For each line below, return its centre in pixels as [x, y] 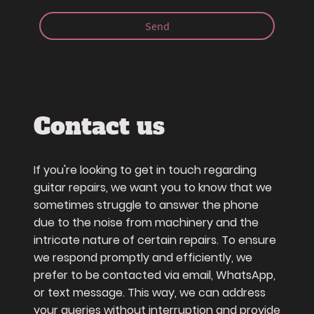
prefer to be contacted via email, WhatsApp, [155, 275]
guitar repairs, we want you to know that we [153, 188]
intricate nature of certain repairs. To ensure [155, 240]
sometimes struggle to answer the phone [146, 205]
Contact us [99, 127]
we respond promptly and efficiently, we [143, 258]
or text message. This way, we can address [150, 293]
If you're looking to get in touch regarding [145, 170]
